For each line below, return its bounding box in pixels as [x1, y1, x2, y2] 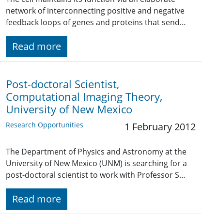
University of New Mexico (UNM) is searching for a [6, 158, 187, 169]
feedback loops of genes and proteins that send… [6, 17, 186, 28]
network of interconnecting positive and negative [6, 5, 185, 16]
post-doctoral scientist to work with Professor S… [6, 170, 186, 181]
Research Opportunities [6, 120, 83, 130]
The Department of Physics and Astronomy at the [6, 146, 186, 157]
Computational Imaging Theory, [6, 90, 162, 104]
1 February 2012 [124, 120, 196, 134]
